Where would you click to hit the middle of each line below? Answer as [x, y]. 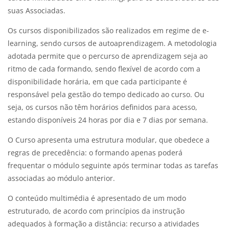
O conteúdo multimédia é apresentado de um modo [97, 198]
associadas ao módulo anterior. [61, 178]
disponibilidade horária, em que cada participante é [97, 82]
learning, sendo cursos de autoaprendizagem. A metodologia [112, 43]
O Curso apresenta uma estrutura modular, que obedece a [109, 140]
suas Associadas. [37, 11]
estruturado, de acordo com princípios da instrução [96, 211]
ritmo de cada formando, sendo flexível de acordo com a [104, 69]
